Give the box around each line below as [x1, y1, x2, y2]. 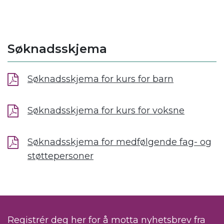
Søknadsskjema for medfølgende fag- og [27, 136, 211, 148]
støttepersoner [27, 150, 93, 162]
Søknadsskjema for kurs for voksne [27, 105, 184, 116]
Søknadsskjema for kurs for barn [27, 73, 173, 85]
